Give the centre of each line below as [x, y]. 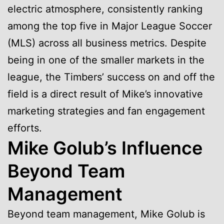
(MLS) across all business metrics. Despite [107, 43]
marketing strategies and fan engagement [106, 111]
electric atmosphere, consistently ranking [105, 9]
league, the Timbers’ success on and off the [111, 77]
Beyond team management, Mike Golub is [106, 214]
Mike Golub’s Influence [105, 148]
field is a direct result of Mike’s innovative [105, 94]
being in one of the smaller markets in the [106, 60]
